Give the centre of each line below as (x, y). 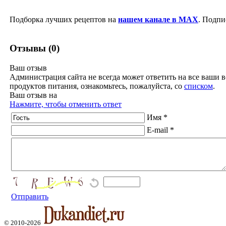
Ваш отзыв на (33, 95)
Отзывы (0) (35, 48)
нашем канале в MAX (158, 20)
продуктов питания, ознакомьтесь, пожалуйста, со (97, 86)
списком (199, 86)
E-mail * (160, 130)
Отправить (30, 196)
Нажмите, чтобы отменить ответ (66, 104)
